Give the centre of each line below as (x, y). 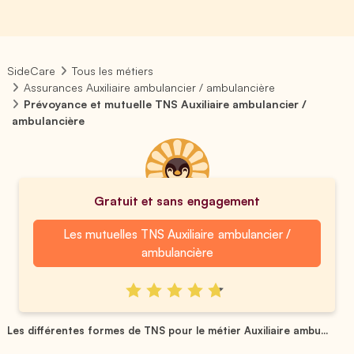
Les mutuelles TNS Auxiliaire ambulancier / (177, 234)
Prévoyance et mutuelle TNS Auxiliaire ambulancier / (166, 104)
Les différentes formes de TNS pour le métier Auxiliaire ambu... (168, 330)
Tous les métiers (113, 71)
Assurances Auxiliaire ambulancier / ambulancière (150, 87)
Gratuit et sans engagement (177, 201)
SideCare (31, 71)
